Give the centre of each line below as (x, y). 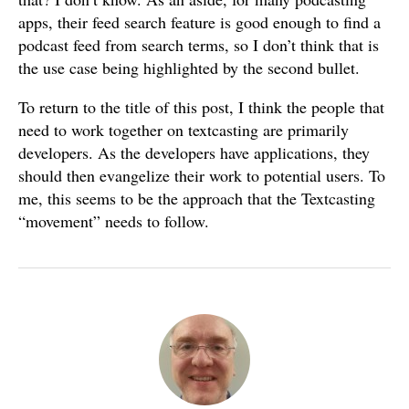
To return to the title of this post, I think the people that (201, 107)
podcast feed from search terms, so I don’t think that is (199, 45)
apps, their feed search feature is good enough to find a (199, 22)
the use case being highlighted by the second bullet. (189, 68)
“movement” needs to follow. (114, 221)
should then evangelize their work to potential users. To (202, 175)
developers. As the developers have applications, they (194, 152)
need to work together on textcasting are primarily (184, 130)
